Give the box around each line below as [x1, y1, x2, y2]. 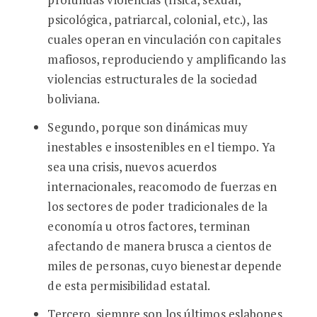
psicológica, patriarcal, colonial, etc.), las [47, 11, 267, 28]
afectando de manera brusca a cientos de [47, 238, 272, 254]
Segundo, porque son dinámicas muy [47, 119, 248, 135]
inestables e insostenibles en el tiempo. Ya [47, 139, 275, 155]
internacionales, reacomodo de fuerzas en [47, 178, 277, 195]
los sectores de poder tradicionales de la [47, 198, 268, 214]
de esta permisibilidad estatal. [47, 277, 211, 294]
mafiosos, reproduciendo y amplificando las [47, 51, 286, 67]
